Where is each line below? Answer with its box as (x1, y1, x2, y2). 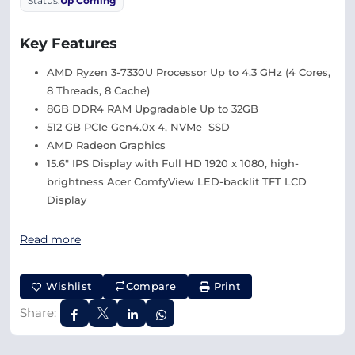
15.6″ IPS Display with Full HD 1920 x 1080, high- (47, 157, 299, 170)
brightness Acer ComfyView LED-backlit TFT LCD (47, 175, 307, 188)
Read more (20, 232, 81, 246)
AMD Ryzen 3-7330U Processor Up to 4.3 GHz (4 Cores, (47, 66, 330, 78)
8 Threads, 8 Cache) (47, 84, 150, 97)
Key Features (20, 35, 117, 52)
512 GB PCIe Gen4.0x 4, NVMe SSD (47, 120, 230, 133)
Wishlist (42, 280, 92, 292)
